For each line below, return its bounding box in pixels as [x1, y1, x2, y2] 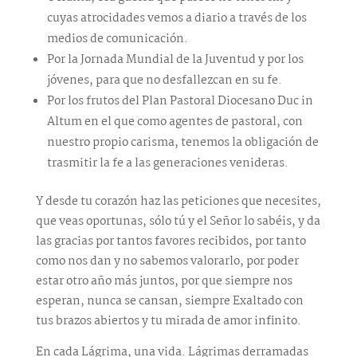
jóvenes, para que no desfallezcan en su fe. [46, 71, 282, 91]
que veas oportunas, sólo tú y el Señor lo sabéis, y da [35, 212, 320, 232]
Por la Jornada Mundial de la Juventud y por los [46, 50, 304, 70]
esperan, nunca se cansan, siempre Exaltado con [35, 292, 304, 312]
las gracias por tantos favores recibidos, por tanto [35, 232, 306, 252]
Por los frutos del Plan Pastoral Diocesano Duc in [46, 92, 313, 112]
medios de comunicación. [46, 29, 188, 49]
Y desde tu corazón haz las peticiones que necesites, [35, 192, 321, 212]
